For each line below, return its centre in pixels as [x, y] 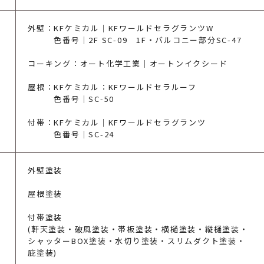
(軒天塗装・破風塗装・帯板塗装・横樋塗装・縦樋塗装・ [138, 229]
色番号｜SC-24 [71, 134]
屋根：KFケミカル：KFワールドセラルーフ [112, 87]
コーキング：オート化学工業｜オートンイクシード [128, 63]
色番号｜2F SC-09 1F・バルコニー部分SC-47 [135, 40]
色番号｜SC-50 [71, 99]
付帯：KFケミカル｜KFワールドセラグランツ [117, 122]
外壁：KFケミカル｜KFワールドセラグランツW [121, 28]
